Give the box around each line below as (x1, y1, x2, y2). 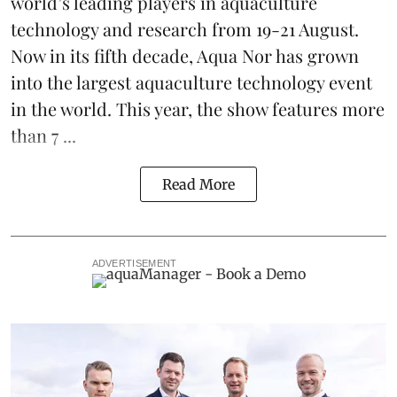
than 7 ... (11, 123, 76, 148)
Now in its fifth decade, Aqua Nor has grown (11, 43, 359, 68)
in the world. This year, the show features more (11, 97, 385, 121)
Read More (162, 175, 235, 194)
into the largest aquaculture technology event (11, 70, 372, 95)
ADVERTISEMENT (91, 258, 177, 269)
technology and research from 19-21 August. (11, 17, 359, 42)
